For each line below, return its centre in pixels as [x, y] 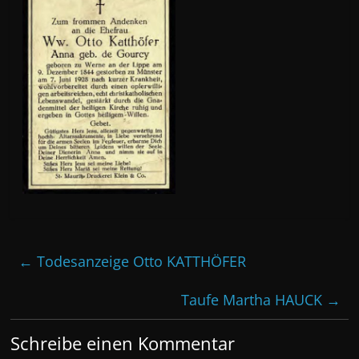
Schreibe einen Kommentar [123, 343]
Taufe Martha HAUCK [253, 299]
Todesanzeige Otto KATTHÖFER [140, 261]
